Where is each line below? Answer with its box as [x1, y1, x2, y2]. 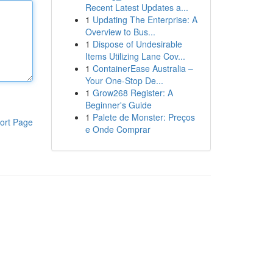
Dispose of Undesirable [92, 38, 182, 50]
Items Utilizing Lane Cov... [85, 50, 185, 62]
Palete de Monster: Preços [92, 111, 195, 123]
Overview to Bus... [85, 26, 155, 38]
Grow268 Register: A [92, 87, 173, 99]
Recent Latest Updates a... [85, 1, 188, 13]
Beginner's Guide [85, 99, 152, 111]
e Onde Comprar [85, 123, 151, 135]
